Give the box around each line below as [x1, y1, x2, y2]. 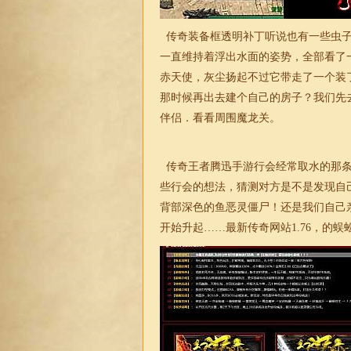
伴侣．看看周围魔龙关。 [160, 112, 280, 124]
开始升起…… [160, 222, 226, 233]
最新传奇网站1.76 [226, 222, 311, 233]
